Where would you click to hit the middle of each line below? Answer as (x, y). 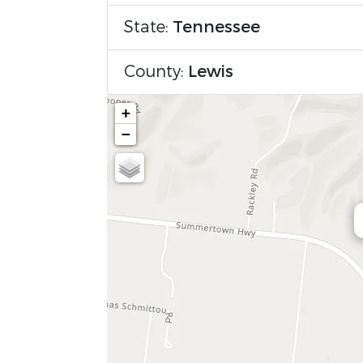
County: (156, 72)
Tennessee (216, 27)
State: (148, 27)
